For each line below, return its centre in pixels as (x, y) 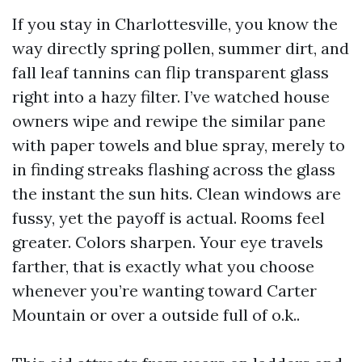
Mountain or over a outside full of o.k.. (156, 315)
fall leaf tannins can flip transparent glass (170, 72)
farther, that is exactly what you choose (163, 266)
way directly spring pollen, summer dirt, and (181, 48)
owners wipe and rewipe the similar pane (169, 121)
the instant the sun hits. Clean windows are (177, 194)
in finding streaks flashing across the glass (174, 169)
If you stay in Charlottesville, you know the (175, 24)
